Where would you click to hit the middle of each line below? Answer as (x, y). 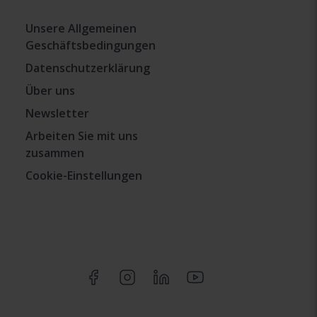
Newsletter (57, 113)
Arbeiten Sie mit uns (82, 136)
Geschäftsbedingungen (91, 45)
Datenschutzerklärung (88, 68)
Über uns (50, 91)
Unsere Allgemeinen (81, 28)
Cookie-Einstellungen (84, 175)
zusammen (55, 153)
